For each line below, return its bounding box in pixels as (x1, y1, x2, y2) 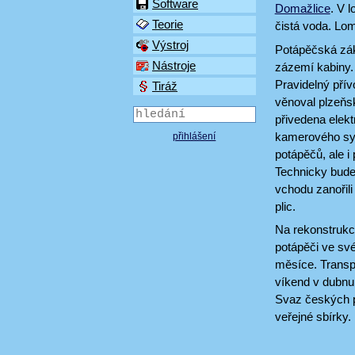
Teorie (152, 17, 183, 32)
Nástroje (152, 59, 196, 73)
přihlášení (173, 131, 216, 143)
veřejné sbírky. (274, 310, 351, 323)
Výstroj (152, 38, 189, 52)
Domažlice (274, 2, 330, 15)
